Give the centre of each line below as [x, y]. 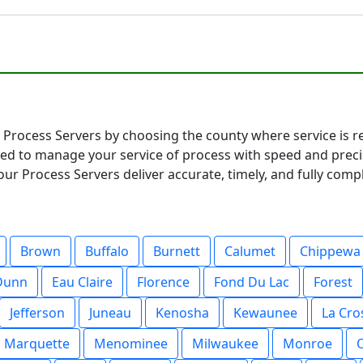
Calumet [250, 251]
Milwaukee [225, 344]
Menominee [131, 344]
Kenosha [182, 313]
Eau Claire [82, 282]
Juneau [110, 313]
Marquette [37, 344]
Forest [333, 282]
